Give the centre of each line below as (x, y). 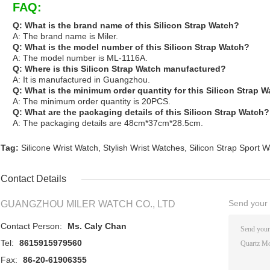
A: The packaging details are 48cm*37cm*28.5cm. (108, 123)
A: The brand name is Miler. (65, 36)
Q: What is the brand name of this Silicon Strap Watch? (126, 26)
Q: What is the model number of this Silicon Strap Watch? (131, 47)
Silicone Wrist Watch (60, 148)
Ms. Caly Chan (97, 226)
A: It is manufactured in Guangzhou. (81, 80)
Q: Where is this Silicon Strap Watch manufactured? (119, 69)
